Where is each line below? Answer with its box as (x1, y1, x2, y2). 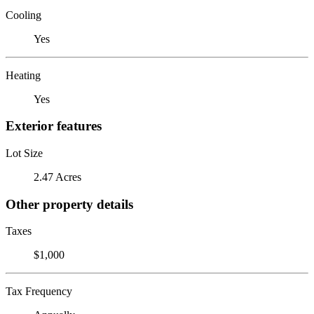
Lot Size (6, 146, 43, 159)
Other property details (6, 196, 133, 212)
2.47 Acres (34, 170, 81, 183)
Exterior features (6, 118, 102, 134)
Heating (6, 69, 41, 81)
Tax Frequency (6, 285, 72, 298)
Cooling (6, 8, 41, 21)
